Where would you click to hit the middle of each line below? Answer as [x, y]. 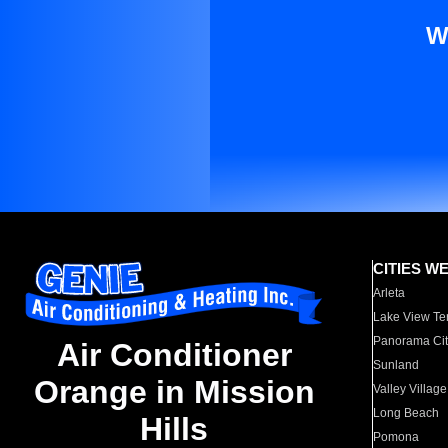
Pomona [396, 437]
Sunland [396, 365]
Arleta [389, 293]
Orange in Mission [174, 392]
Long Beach [406, 413]
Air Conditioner [174, 355]
